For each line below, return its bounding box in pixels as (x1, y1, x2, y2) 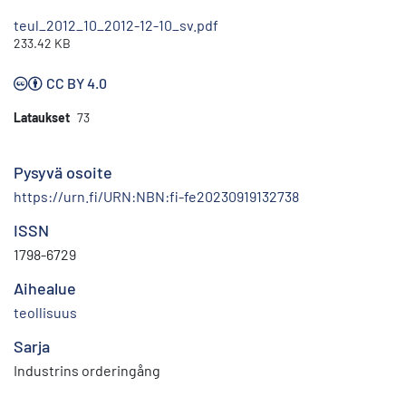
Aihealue (14, 278, 76, 299)
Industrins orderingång (14, 362, 160, 380)
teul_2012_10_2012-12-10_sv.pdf (14, 16, 218, 34)
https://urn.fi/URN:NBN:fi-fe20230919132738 (14, 188, 299, 206)
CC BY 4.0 (46, 74, 107, 92)
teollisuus (14, 304, 77, 322)
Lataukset (14, 110, 70, 126)
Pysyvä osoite (14, 162, 112, 183)
